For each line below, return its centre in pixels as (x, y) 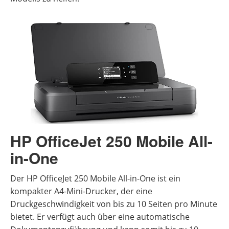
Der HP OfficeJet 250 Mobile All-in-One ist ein (95, 178)
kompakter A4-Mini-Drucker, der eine (81, 191)
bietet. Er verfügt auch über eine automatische (100, 216)
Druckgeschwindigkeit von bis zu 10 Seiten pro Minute (114, 204)
